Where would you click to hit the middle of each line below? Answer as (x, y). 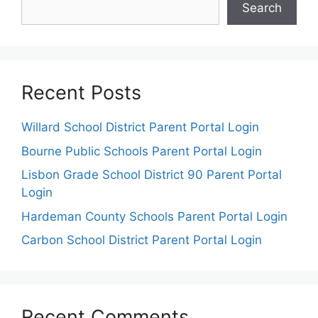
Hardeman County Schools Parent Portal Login (154, 216)
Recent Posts (81, 93)
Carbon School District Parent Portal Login (142, 240)
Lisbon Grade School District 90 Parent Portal (152, 175)
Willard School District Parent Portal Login (140, 127)
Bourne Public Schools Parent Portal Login (142, 151)
